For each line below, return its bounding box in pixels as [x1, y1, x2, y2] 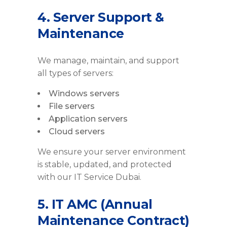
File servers [49, 101, 95, 111]
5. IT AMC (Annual [37, 197, 153, 212]
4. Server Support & [37, 10, 164, 25]
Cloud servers [49, 127, 105, 137]
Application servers [49, 114, 128, 124]
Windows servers [49, 89, 120, 99]
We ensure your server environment [37, 147, 186, 157]
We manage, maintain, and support [37, 56, 179, 66]
